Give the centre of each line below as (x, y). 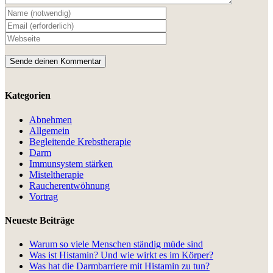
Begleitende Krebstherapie (80, 141)
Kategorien (28, 96)
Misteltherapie (56, 174)
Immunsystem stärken (71, 163)
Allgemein (49, 130)
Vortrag (44, 196)
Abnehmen (51, 119)
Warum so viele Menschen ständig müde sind (116, 244)
